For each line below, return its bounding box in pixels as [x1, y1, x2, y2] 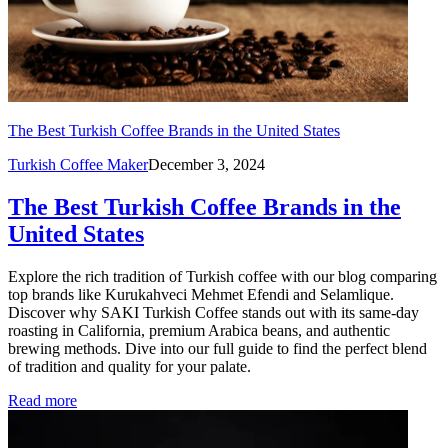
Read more [8, 392, 77, 410]
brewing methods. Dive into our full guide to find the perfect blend [8, 340, 427, 358]
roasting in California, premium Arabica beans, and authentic [8, 322, 390, 340]
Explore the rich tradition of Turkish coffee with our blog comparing [8, 268, 437, 286]
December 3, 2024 [148, 156, 265, 174]
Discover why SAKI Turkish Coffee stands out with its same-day [8, 304, 419, 322]
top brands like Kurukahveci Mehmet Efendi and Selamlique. [8, 286, 394, 304]
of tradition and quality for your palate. [8, 358, 251, 376]
